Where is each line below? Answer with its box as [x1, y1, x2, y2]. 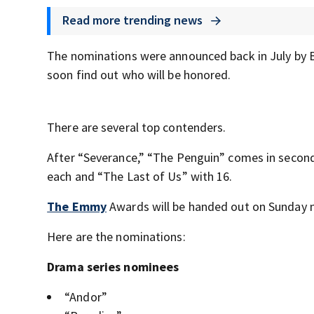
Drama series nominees [47, 259, 179, 275]
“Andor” [64, 289, 107, 306]
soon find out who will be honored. [47, 67, 231, 83]
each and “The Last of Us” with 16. [47, 168, 233, 185]
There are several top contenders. [47, 119, 226, 136]
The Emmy [47, 198, 107, 215]
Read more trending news [62, 12, 206, 29]
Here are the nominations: [47, 228, 186, 245]
